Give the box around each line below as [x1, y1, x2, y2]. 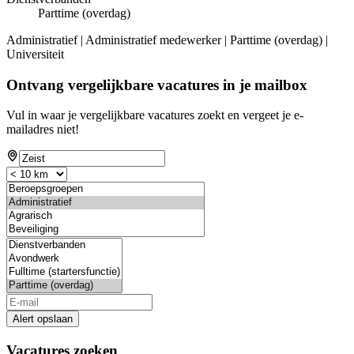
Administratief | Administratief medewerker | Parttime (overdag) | [6, 33, 328, 47]
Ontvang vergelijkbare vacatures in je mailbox [6, 76, 307, 93]
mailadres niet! [6, 122, 79, 137]
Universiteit [6, 47, 64, 62]
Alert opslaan [13, 313, 73, 326]
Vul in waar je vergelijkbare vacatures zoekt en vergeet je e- [6, 108, 303, 122]
